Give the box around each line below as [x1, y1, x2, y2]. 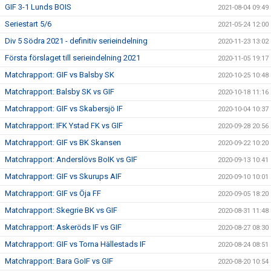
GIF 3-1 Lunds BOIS [5, 2, 71, 11]
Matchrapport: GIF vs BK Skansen [5, 138, 121, 147]
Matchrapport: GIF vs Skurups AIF [5, 172, 122, 181]
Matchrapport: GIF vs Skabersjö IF [5, 104, 123, 113]
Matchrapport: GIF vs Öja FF [5, 189, 101, 198]
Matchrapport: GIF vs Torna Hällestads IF [5, 240, 146, 249]
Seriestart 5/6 [5, 19, 51, 28]
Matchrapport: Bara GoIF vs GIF [5, 256, 113, 266]
